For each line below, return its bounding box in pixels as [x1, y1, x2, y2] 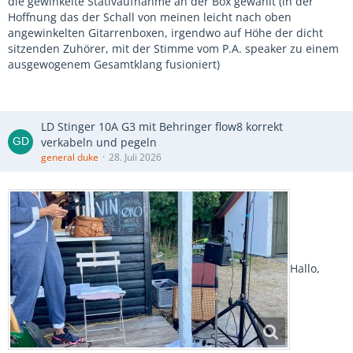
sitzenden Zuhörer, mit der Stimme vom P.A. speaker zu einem [8, 41, 339, 56]
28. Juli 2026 [109, 150, 162, 164]
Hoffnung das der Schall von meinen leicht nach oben [8, 9, 292, 24]
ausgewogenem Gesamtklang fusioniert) [8, 57, 220, 72]
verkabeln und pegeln [41, 135, 157, 150]
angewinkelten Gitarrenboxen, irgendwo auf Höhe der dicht [8, 25, 323, 40]
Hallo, [290, 260, 320, 276]
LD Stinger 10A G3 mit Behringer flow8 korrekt [41, 119, 283, 134]
